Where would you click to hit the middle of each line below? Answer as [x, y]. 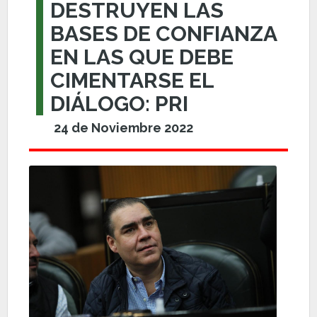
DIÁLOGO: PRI [119, 104]
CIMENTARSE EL [132, 80]
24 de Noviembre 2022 [123, 127]
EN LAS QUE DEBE [142, 57]
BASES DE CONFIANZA [164, 34]
